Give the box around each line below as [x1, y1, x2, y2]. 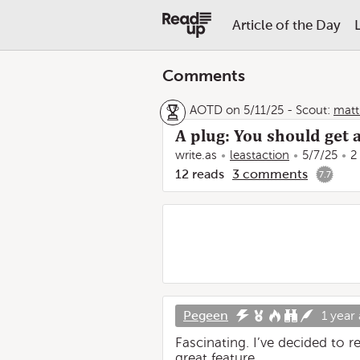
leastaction [230, 149, 289, 162]
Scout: [292, 104, 333, 117]
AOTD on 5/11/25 [190, 104, 284, 117]
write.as [175, 149, 217, 162]
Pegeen [183, 309, 228, 322]
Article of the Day [231, 17, 341, 33]
